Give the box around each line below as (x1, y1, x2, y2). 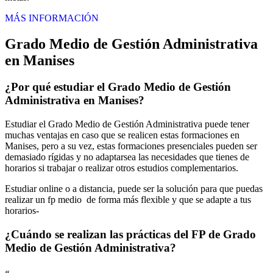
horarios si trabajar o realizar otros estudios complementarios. (5, 163, 241, 174)
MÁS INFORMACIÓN (5, 12, 99, 23)
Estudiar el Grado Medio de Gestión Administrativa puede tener (5, 119, 249, 130)
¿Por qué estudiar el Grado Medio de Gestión (5, 80, 231, 94)
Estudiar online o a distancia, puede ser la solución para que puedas (5, 183, 263, 194)
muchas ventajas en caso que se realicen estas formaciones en (5, 130, 239, 141)
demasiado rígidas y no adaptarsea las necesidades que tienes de (5, 152, 249, 163)
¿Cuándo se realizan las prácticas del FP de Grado (5, 227, 256, 241)
